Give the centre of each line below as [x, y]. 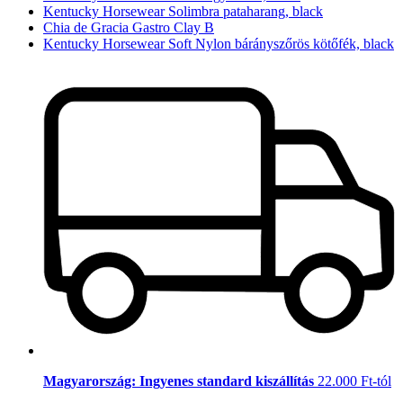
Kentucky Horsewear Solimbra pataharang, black [183, 11]
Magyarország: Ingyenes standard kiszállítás [180, 381]
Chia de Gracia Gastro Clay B [129, 27]
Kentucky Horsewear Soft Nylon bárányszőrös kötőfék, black [219, 43]
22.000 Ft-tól [354, 381]
